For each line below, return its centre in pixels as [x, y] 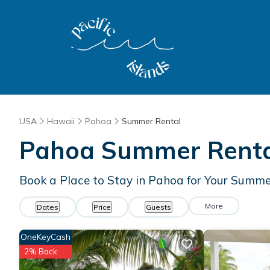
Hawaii [61, 121]
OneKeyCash [46, 237]
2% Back [41, 251]
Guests [159, 207]
